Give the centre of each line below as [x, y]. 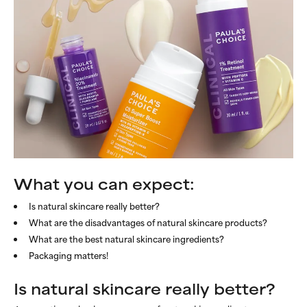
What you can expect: [104, 183]
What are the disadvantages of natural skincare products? [148, 222]
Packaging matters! [69, 255]
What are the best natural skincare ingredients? [126, 238]
